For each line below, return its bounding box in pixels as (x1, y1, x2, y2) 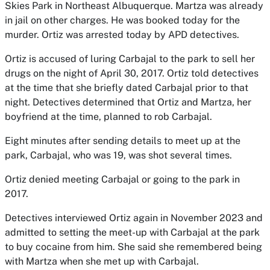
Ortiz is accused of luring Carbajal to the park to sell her (5, 53, 255, 64)
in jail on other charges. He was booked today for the (5, 14, 240, 26)
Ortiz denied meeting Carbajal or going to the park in (5, 174, 240, 185)
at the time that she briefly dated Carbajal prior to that (5, 82, 248, 93)
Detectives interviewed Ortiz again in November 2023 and (5, 212, 263, 224)
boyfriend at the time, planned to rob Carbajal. (5, 111, 212, 122)
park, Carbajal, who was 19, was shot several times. (5, 149, 232, 161)
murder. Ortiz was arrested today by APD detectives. (5, 29, 239, 40)
